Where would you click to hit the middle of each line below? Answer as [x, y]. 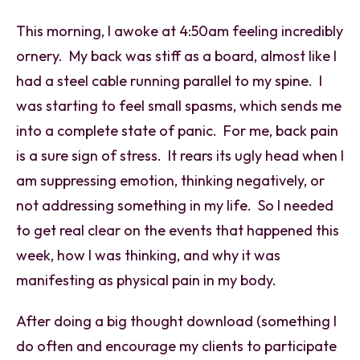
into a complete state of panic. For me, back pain [177, 130]
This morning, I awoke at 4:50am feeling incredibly [180, 31]
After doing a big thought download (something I [176, 321]
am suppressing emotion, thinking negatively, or [170, 180]
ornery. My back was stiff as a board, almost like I [176, 55]
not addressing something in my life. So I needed [175, 205]
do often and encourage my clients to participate [176, 346]
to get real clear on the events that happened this [178, 230]
